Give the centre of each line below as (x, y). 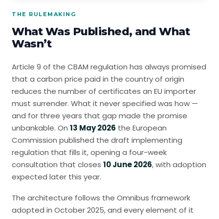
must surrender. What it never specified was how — (105, 103)
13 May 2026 (93, 128)
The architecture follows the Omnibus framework (101, 198)
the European (141, 128)
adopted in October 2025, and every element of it (103, 210)
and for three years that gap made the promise (99, 116)
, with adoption (179, 164)
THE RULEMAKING (44, 14)
